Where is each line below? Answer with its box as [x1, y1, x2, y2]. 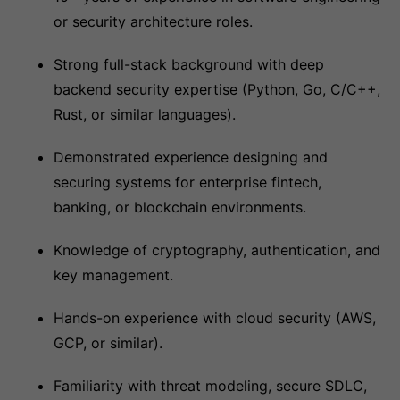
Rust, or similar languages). [54, 105, 236, 123]
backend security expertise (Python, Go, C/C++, [54, 80, 380, 98]
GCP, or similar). [54, 334, 162, 352]
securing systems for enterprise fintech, [54, 173, 321, 191]
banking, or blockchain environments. [54, 198, 306, 216]
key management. [54, 266, 173, 284]
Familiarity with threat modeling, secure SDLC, [54, 377, 367, 395]
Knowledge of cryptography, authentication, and [54, 241, 380, 259]
